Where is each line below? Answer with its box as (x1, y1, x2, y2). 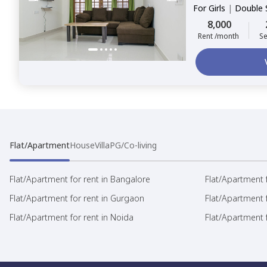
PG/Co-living (110, 139, 157, 151)
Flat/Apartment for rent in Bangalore (10, 173, 150, 185)
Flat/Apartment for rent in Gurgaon (10, 193, 144, 204)
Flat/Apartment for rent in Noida (10, 212, 133, 223)
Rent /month (198, 31, 239, 41)
